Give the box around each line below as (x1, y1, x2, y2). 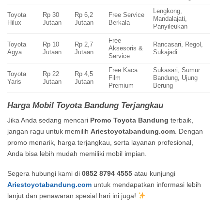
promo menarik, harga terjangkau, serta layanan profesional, (7, 138, 193, 146)
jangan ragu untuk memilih (7, 127, 91, 135)
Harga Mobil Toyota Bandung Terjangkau (7, 100, 163, 110)
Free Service (108, 11, 145, 18)
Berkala (108, 18, 130, 26)
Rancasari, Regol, (153, 40, 203, 48)
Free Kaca (108, 66, 138, 74)
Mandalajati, (153, 15, 187, 22)
